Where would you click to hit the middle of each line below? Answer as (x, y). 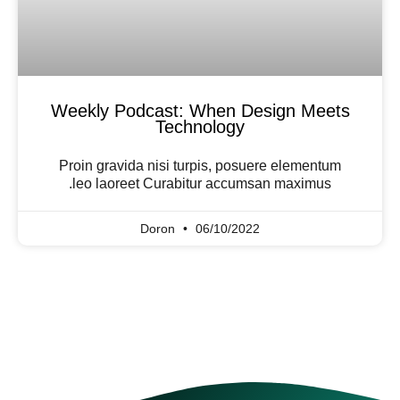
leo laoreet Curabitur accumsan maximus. (202, 184)
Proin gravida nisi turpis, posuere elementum (200, 166)
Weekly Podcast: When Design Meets (200, 111)
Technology (200, 127)
